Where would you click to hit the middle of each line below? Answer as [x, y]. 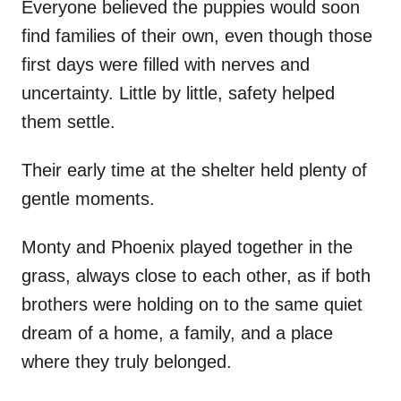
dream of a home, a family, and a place [177, 333]
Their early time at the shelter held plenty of [194, 171]
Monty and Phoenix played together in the [187, 247]
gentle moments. [88, 199]
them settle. [68, 122]
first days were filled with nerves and [166, 65]
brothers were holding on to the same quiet [192, 305]
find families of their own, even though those [197, 36]
